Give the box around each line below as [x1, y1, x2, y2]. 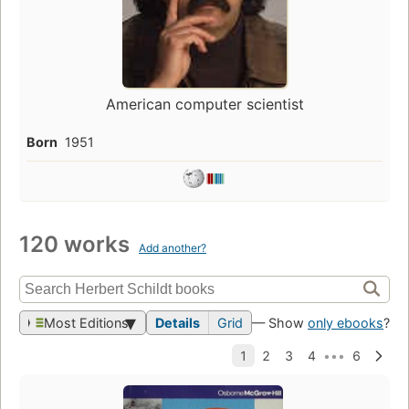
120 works [19, 231, 135, 258]
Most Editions [44, 315, 129, 331]
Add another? [139, 241, 206, 256]
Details [155, 315, 200, 331]
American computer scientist [105, 95, 304, 114]
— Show [252, 315, 308, 331]
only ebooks [308, 315, 383, 331]
